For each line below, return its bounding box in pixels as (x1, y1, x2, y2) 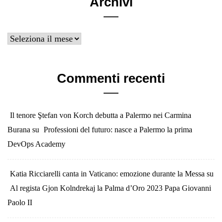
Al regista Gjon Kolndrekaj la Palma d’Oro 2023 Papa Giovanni (10, 183, 211, 193)
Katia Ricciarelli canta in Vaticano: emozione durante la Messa (10, 169, 205, 178)
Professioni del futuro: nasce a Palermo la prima (44, 125, 192, 134)
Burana (7, 125, 30, 134)
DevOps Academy (7, 139, 65, 149)
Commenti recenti (57, 70, 165, 86)
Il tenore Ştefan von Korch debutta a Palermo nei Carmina (10, 111, 191, 120)
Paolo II (7, 198, 32, 207)
